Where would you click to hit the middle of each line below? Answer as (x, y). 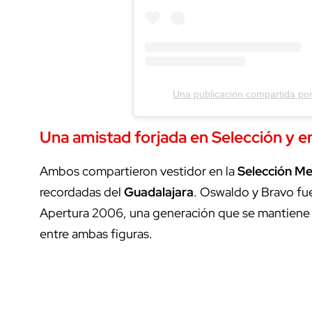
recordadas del (82, 192)
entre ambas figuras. (96, 233)
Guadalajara (159, 192)
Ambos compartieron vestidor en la (139, 171)
